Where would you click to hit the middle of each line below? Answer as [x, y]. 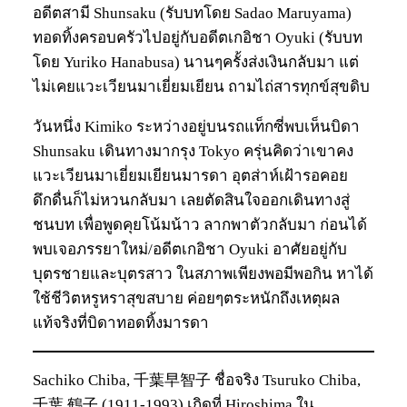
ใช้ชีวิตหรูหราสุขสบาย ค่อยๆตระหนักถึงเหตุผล [186, 298]
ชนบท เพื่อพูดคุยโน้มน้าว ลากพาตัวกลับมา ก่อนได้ [200, 224]
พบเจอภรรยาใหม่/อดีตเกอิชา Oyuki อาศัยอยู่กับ [190, 249]
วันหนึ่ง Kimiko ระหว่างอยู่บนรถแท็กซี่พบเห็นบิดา [196, 126]
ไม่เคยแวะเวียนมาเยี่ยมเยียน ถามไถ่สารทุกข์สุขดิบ [201, 86]
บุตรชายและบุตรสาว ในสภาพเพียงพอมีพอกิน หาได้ [203, 273]
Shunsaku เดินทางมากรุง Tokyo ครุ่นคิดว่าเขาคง [193, 151]
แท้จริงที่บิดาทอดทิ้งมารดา [121, 323]
